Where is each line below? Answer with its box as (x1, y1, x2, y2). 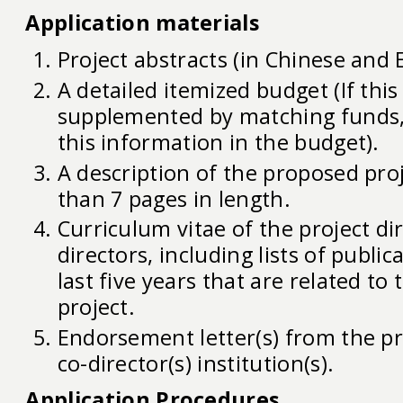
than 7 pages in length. (57, 184, 291, 213)
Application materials (25, 7, 260, 37)
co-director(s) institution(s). (57, 349, 335, 379)
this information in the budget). (57, 127, 380, 157)
